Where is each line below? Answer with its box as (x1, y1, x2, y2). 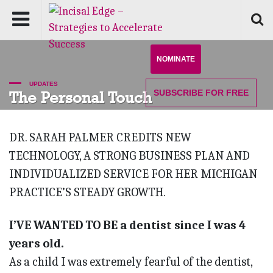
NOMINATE (157, 55, 195, 63)
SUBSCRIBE (154, 88, 203, 97)
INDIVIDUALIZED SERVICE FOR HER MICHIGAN (9, 167, 257, 182)
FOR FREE (203, 88, 249, 97)
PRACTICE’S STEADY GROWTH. (9, 185, 166, 200)
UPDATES (27, 80, 58, 87)
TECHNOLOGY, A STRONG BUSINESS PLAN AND (9, 149, 250, 163)
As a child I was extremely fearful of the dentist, (9, 255, 252, 269)
